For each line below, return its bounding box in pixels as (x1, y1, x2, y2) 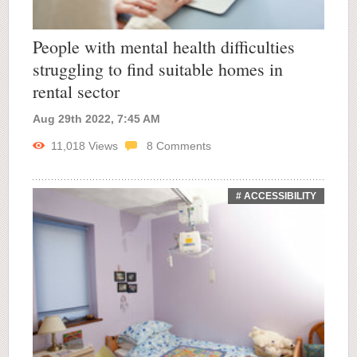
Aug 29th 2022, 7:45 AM (33, 112, 160, 125)
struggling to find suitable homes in (33, 57, 283, 80)
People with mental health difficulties (33, 34, 295, 58)
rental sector (33, 79, 120, 103)
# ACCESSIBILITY (236, 190, 316, 202)
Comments (153, 139, 211, 152)
